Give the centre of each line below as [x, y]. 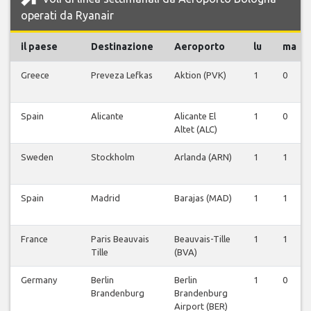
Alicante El [195, 116]
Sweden [37, 157]
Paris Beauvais [120, 239]
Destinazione [122, 47]
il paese [39, 47]
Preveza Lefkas [122, 75]
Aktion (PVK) [200, 75]
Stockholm [113, 157]
